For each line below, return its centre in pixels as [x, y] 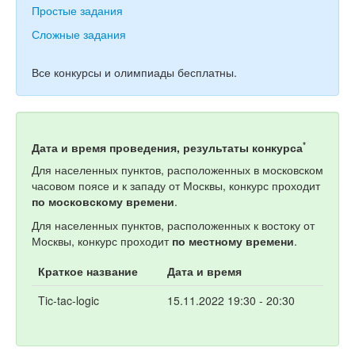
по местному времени [233, 240]
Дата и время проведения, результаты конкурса [167, 147]
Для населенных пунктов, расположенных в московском [177, 169]
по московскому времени [103, 201]
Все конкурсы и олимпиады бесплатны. [134, 72]
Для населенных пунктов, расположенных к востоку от [173, 225]
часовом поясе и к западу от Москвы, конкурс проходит [176, 185]
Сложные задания [79, 34]
